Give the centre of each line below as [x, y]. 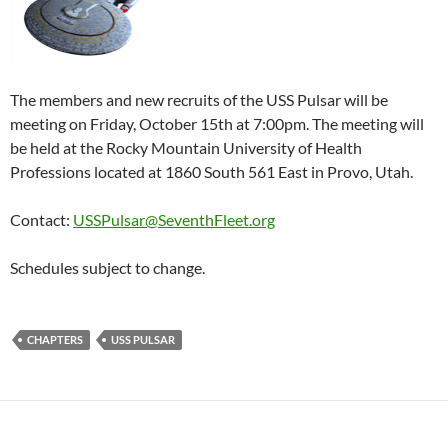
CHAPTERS [55, 339]
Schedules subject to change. [107, 267]
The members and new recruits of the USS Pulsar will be [199, 99]
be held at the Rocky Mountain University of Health [186, 147]
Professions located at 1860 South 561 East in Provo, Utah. [211, 171]
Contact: [41, 219]
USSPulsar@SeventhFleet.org [174, 219]
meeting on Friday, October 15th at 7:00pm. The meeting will [217, 123]
